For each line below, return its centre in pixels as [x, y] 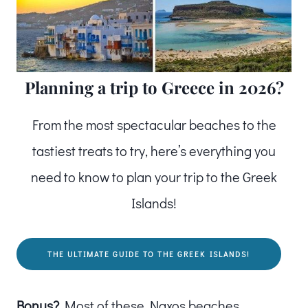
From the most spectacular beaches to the [154, 124]
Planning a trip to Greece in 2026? [154, 87]
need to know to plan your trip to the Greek [154, 176]
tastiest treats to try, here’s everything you [154, 150]
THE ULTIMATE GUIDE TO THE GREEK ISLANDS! [149, 254]
